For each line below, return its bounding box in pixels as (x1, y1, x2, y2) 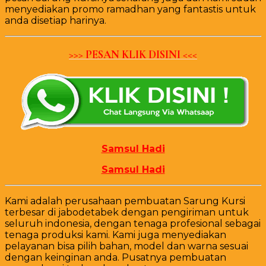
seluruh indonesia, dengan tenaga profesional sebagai (5, 218, 261, 230)
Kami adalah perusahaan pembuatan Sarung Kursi (5, 195, 245, 207)
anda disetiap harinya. (5, 14, 106, 26)
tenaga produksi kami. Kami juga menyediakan (5, 229, 226, 241)
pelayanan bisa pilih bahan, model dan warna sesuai (5, 240, 248, 252)
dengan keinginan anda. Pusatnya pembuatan (5, 252, 226, 264)
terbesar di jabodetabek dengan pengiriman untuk (5, 207, 249, 218)
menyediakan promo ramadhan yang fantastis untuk (5, 3, 256, 15)
